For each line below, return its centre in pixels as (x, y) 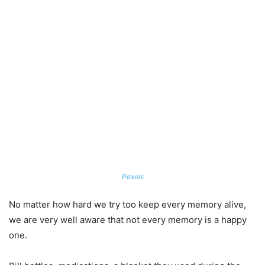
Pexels (132, 177)
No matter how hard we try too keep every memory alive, (127, 205)
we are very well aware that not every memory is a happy (128, 220)
